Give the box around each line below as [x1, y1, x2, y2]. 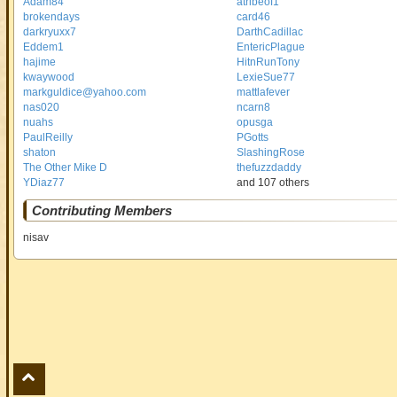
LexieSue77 [237, 71, 296, 83]
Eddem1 [22, 41, 64, 53]
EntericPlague [237, 41, 306, 53]
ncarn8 [237, 101, 271, 113]
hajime [22, 56, 56, 68]
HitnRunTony [237, 56, 300, 68]
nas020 [22, 101, 59, 113]
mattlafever [237, 86, 291, 98]
